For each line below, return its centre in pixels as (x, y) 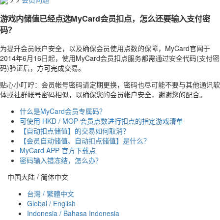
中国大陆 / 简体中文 (38, 177)
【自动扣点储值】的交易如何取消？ (75, 131)
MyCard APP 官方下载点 (58, 151)
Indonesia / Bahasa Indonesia (73, 213)
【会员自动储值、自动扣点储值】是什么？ (85, 141)
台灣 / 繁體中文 (51, 194)
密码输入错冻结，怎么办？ (61, 160)
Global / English (51, 204)
